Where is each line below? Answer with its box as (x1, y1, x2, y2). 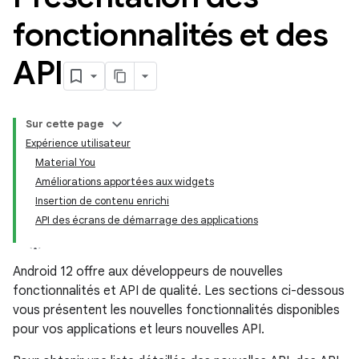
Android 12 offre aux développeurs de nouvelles (13, 264, 283, 280)
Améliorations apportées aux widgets (35, 175, 214, 188)
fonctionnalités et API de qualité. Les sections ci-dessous (13, 283, 345, 299)
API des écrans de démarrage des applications (35, 213, 258, 227)
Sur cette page (26, 117, 104, 131)
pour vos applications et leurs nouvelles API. (13, 321, 264, 337)
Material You (35, 155, 95, 169)
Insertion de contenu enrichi (35, 194, 169, 208)
